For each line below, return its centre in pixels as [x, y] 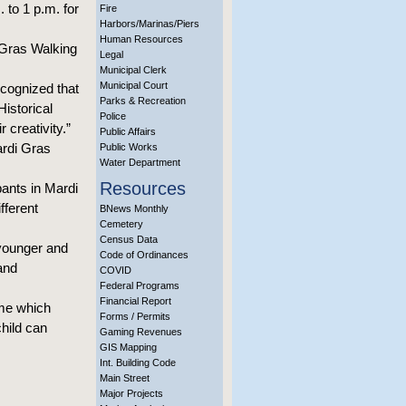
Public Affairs [128, 131]
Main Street [125, 378]
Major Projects [131, 393]
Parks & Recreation [143, 101]
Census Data [129, 239]
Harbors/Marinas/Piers [150, 24]
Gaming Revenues [141, 332]
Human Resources [141, 39]
